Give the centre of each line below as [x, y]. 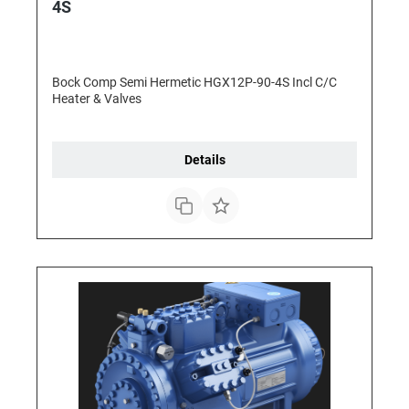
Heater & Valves [97, 99]
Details [204, 160]
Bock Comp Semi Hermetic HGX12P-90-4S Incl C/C [194, 83]
